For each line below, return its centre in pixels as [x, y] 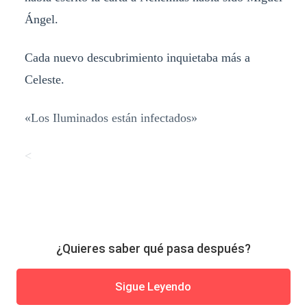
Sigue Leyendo [153, 287]
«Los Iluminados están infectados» [111, 118]
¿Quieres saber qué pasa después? [153, 249]
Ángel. [41, 19]
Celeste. [44, 79]
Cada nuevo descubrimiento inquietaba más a [137, 57]
